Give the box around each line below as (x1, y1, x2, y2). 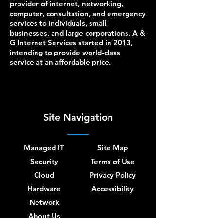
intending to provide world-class (10, 48, 120, 57)
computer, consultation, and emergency (10, 9, 145, 18)
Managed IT (24, 143, 64, 152)
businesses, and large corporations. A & (10, 28, 145, 37)
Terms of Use (91, 157, 135, 166)
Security (30, 157, 58, 166)
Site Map (97, 143, 128, 152)
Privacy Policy (90, 170, 136, 180)
